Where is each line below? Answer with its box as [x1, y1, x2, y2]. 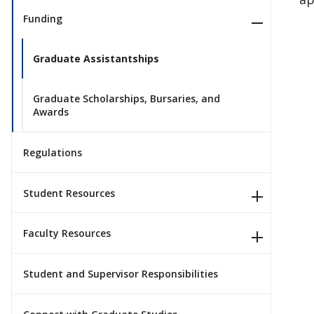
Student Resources [23, 186, 115, 200]
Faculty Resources [23, 226, 111, 240]
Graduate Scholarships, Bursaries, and [32, 92, 220, 106]
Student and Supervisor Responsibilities [23, 267, 218, 281]
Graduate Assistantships [32, 52, 159, 66]
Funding [23, 12, 62, 26]
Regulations [23, 145, 82, 159]
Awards [32, 105, 69, 119]
